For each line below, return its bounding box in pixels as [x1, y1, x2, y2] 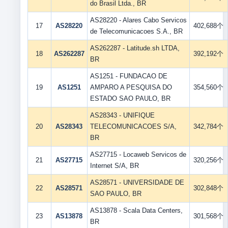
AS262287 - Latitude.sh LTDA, [90, 44, 180, 52]
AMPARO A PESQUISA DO [90, 83, 172, 91]
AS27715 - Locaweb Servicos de [90, 151, 186, 158]
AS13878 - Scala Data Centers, [90, 207, 183, 214]
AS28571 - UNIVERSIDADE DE [90, 179, 184, 186]
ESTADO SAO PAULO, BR [90, 95, 170, 102]
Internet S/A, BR [90, 162, 139, 169]
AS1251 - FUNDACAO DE [90, 72, 167, 80]
